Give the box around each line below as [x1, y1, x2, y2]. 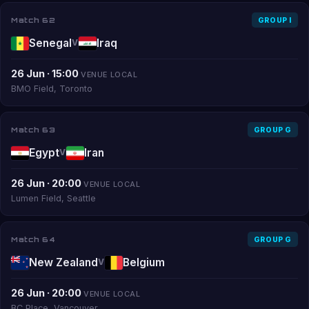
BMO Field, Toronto [11, 83, 92, 94]
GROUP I [257, 16, 292, 24]
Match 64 [11, 234, 55, 244]
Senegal [29, 37, 72, 50]
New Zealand [29, 256, 98, 269]
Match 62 [11, 14, 55, 25]
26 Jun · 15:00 [11, 68, 79, 80]
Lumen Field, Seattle [11, 193, 96, 203]
